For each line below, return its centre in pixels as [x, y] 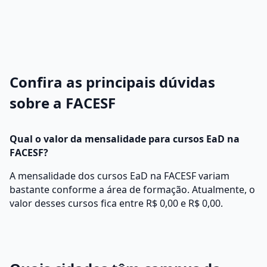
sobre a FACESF [63, 103]
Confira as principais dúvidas [112, 82]
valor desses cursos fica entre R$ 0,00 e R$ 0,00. [116, 203]
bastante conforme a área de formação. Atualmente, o [132, 190]
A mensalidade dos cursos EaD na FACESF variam [119, 176]
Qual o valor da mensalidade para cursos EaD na [125, 139]
